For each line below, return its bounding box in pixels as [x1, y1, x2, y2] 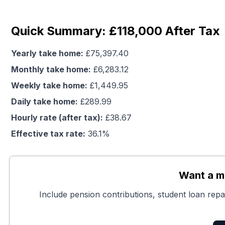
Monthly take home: [11, 64, 91, 74]
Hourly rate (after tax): [11, 113, 103, 123]
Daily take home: [11, 96, 78, 106]
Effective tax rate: [11, 129, 85, 139]
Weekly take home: [11, 80, 87, 90]
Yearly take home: [11, 48, 83, 58]
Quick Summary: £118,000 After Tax [11, 24, 220, 38]
